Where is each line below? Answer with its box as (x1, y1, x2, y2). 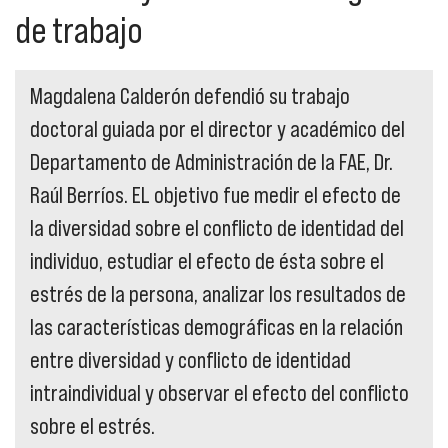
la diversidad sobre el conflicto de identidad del (30, 216, 404, 242)
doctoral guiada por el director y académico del (30, 117, 405, 143)
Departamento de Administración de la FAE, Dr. (30, 150, 393, 176)
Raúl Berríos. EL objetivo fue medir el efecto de (30, 183, 401, 209)
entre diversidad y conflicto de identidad (30, 348, 351, 374)
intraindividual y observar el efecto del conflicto (30, 381, 409, 407)
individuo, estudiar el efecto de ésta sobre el (30, 249, 384, 275)
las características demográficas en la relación (30, 315, 403, 341)
